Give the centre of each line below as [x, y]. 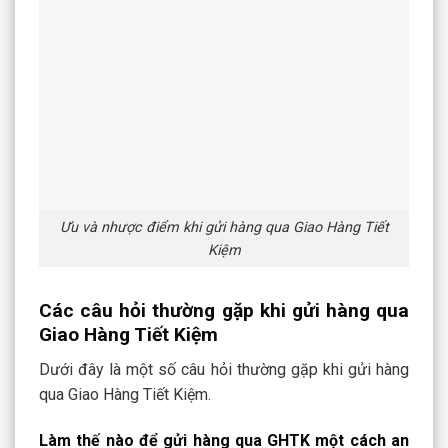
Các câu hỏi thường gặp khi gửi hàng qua [224, 311]
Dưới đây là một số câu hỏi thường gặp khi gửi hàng [224, 369]
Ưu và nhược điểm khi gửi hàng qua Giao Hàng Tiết [224, 227]
